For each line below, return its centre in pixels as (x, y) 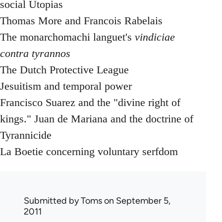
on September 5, (136, 201)
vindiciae (155, 37)
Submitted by (52, 201)
